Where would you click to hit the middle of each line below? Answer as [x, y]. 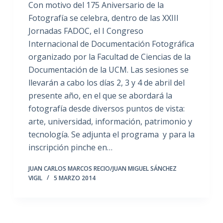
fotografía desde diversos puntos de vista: [106, 108]
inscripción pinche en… [70, 147]
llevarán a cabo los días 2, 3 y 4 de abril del [106, 82]
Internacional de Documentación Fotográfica [111, 44]
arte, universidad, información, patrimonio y [110, 121]
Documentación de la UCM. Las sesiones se [108, 69]
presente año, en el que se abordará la [100, 95]
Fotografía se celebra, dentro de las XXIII [103, 18]
